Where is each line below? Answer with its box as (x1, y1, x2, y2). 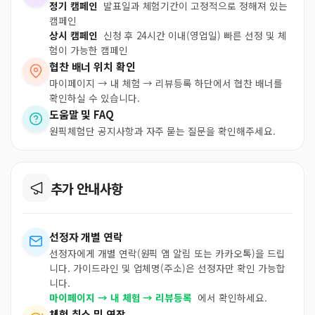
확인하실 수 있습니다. (49, 91, 140, 105)
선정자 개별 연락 (49, 229, 123, 244)
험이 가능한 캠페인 (49, 43, 128, 57)
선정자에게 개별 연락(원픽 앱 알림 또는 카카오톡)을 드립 (49, 246, 285, 260)
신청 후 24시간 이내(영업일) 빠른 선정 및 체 (100, 28, 287, 42)
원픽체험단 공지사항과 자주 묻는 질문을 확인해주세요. (49, 124, 276, 138)
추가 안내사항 (51, 178, 123, 198)
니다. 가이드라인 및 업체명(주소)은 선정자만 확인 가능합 (49, 261, 285, 275)
